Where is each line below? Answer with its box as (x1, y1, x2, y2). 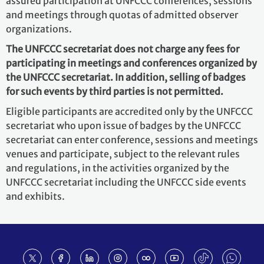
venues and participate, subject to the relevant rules (6, 147, 240, 160)
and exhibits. (6, 190, 65, 202)
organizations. (6, 22, 72, 35)
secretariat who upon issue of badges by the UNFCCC (6, 119, 241, 131)
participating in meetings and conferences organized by (6, 57, 257, 69)
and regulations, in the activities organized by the (6, 161, 229, 174)
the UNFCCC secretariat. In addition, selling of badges (6, 71, 246, 83)
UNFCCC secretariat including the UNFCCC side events (6, 176, 246, 188)
